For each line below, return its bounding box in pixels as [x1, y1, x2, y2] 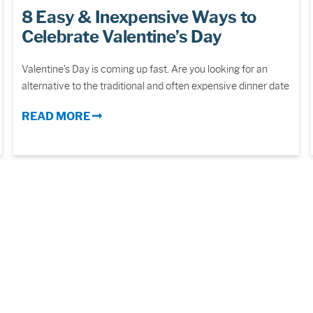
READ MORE [22, 110, 92, 124]
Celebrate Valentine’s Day [22, 27, 222, 48]
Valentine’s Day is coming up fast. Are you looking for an [22, 63, 268, 76]
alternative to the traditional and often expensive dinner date [22, 80, 289, 93]
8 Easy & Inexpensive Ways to [22, 7, 256, 28]
